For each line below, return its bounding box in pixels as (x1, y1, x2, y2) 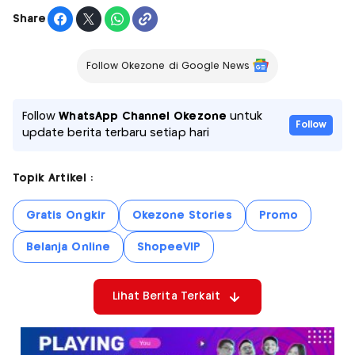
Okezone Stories (132, 210, 232, 222)
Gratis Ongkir (26, 210, 105, 222)
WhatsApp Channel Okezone (59, 111, 227, 123)
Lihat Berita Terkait (112, 291, 221, 303)
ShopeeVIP (136, 242, 201, 254)
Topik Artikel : (13, 173, 93, 185)
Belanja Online (26, 242, 110, 254)
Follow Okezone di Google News (86, 62, 250, 71)
